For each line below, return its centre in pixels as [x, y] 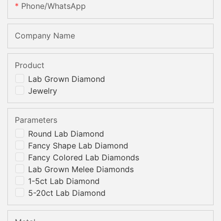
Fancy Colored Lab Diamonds [84, 157]
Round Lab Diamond [66, 133]
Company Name [45, 35]
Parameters [36, 120]
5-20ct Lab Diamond [67, 193]
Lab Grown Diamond [67, 79]
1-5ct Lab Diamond [64, 181]
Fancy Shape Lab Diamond [78, 145]
